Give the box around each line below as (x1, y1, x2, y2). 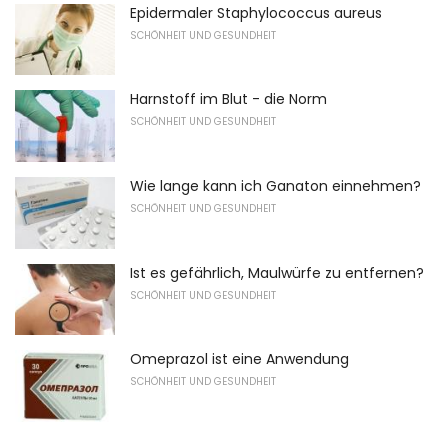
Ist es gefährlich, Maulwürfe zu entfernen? (130, 262, 424, 283)
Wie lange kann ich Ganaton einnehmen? (130, 175, 421, 196)
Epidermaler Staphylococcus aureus (130, 2, 382, 23)
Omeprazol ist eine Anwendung (130, 349, 349, 370)
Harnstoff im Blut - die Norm (130, 89, 327, 110)
